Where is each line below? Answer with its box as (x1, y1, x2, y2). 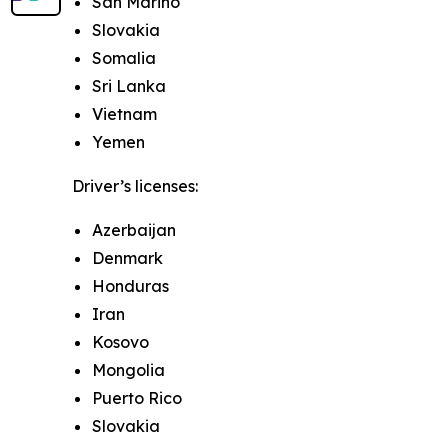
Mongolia (92, 359, 165, 380)
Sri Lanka (92, 75, 166, 96)
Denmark (92, 247, 163, 268)
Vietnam (92, 103, 157, 124)
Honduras (92, 275, 169, 296)
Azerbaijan (92, 219, 176, 240)
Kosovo (92, 331, 149, 352)
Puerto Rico (92, 387, 182, 408)
